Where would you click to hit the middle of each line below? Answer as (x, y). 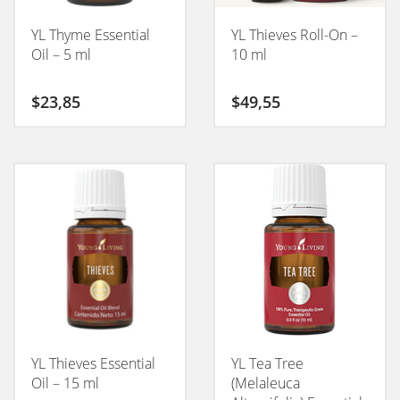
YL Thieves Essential (93, 363)
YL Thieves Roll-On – (295, 34)
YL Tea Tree (267, 363)
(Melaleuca (266, 383)
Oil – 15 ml (65, 383)
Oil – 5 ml (61, 54)
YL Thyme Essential (91, 34)
